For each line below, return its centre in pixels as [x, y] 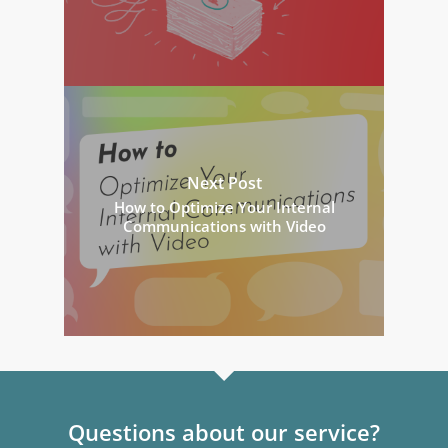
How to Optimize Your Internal [224, 206]
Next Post [224, 182]
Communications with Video [224, 225]
